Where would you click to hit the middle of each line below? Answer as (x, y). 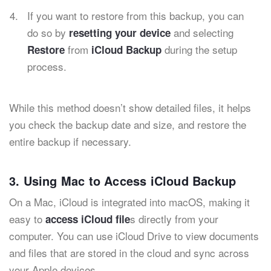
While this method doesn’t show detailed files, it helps (130, 107)
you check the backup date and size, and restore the (128, 124)
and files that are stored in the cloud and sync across (129, 253)
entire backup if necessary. (70, 141)
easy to (27, 219)
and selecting (202, 32)
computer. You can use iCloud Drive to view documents (134, 236)
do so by (48, 32)
